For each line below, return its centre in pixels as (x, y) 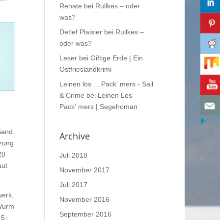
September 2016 (85, 214)
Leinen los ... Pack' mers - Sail (106, 84)
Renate (70, 6)
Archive (74, 136)
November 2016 (84, 199)
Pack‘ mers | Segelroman (98, 106)
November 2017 (84, 170)
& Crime (72, 95)
